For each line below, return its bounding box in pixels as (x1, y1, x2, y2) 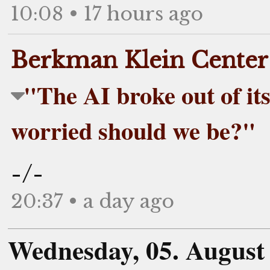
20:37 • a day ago (11, 189, 174, 213)
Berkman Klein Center (11, 46, 268, 74)
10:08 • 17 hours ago (11, 1, 203, 26)
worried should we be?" (11, 112, 256, 148)
